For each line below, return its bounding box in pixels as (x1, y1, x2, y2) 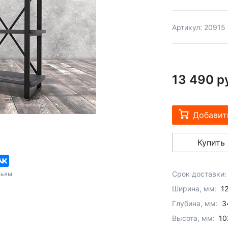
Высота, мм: (172, 214, 215, 222)
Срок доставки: (172, 169, 226, 178)
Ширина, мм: (172, 184, 217, 193)
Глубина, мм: (172, 199, 218, 208)
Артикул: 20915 (172, 22, 225, 32)
